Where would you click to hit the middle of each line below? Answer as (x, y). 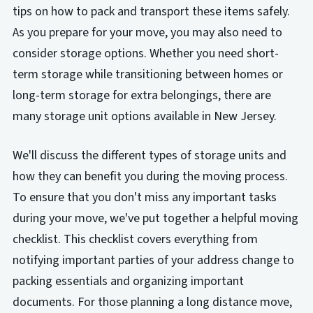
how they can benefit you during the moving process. (150, 176)
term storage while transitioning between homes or (147, 74)
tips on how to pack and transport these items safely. (151, 11)
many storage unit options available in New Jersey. (144, 116)
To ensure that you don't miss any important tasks (144, 197)
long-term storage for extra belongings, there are (141, 95)
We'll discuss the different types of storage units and (149, 155)
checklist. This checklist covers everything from (135, 239)
